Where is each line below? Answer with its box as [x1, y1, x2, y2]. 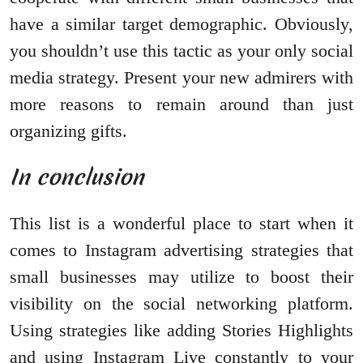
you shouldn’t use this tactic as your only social [10, 41, 353, 62]
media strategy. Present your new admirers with [10, 67, 353, 88]
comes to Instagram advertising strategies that [10, 240, 353, 261]
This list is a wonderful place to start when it [10, 213, 353, 234]
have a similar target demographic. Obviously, [10, 14, 353, 35]
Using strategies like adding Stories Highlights [10, 320, 353, 341]
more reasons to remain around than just [10, 94, 353, 115]
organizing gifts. [10, 121, 127, 142]
